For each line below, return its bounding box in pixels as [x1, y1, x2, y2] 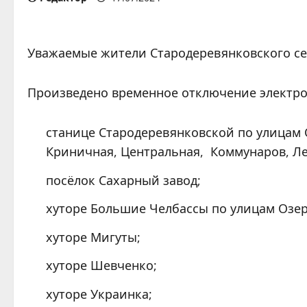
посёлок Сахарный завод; [46, 171, 201, 188]
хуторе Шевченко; [46, 257, 157, 273]
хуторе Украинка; [46, 285, 152, 302]
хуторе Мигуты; [46, 228, 140, 245]
